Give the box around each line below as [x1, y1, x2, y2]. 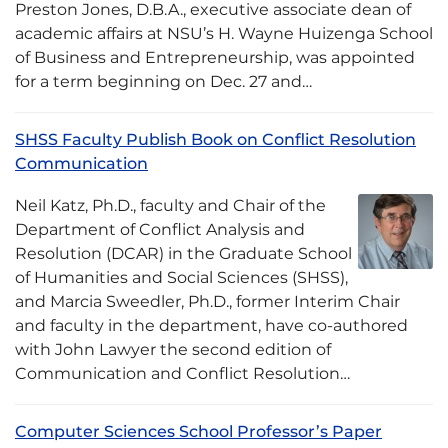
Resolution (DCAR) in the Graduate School [15, 244, 352, 263]
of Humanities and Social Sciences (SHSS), [15, 268, 348, 287]
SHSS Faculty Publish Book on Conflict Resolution [15, 130, 416, 149]
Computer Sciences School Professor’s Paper [15, 422, 382, 441]
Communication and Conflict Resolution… [15, 364, 350, 383]
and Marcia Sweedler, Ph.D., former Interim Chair [15, 292, 400, 311]
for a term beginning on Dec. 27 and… [15, 72, 312, 91]
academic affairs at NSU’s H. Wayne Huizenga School [15, 24, 433, 43]
